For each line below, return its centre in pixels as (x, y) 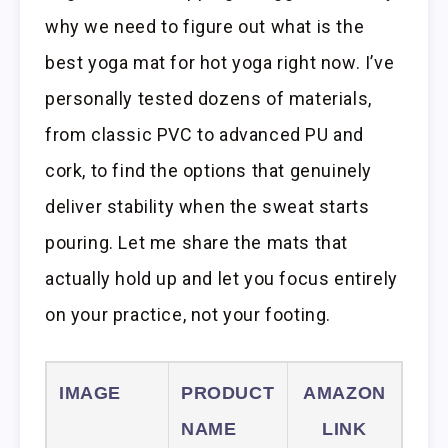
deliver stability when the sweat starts (207, 207)
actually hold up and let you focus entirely (221, 279)
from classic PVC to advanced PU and (205, 135)
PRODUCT (228, 393)
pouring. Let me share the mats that (197, 243)
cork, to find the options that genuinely (209, 171)
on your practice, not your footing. (188, 315)
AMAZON (344, 393)
